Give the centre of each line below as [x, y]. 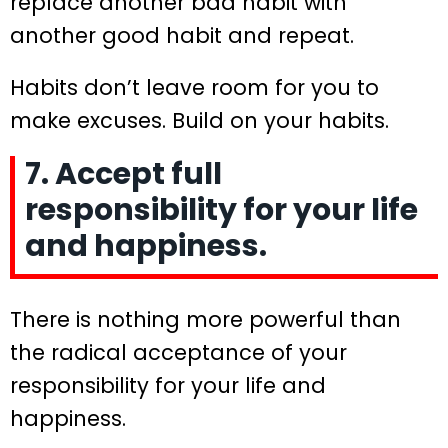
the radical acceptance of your [178, 352]
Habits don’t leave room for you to [194, 87]
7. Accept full [123, 173]
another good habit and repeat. [182, 35]
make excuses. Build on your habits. [199, 120]
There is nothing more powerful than [205, 319]
